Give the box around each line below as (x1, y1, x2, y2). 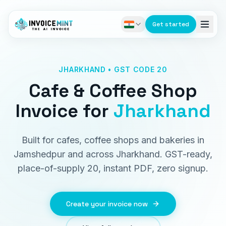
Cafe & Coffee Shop (29, 79, 197, 102)
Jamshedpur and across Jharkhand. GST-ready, (14, 149, 212, 159)
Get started (152, 20, 189, 28)
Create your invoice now (66, 199, 148, 208)
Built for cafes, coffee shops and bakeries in (22, 135, 204, 145)
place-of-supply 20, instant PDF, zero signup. (18, 163, 208, 174)
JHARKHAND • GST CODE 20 (59, 65, 167, 74)
